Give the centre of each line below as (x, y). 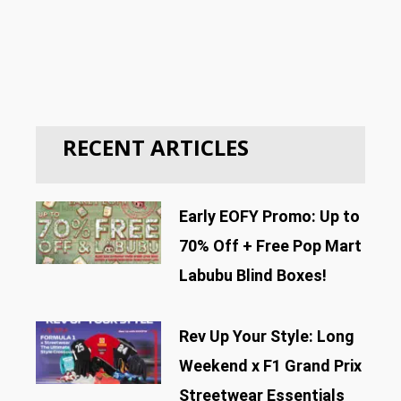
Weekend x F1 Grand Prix (270, 365)
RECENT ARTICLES (156, 148)
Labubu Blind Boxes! (252, 275)
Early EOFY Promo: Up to (269, 216)
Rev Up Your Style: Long (266, 336)
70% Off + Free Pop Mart (270, 245)
